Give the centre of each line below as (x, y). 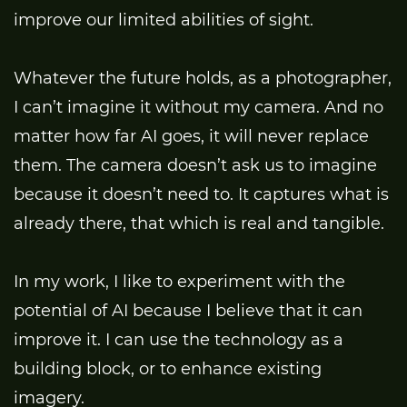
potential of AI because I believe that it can (188, 311)
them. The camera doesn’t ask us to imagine (195, 166)
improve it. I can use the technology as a (179, 340)
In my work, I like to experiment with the (179, 282)
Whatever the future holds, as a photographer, (203, 79)
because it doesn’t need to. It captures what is (201, 195)
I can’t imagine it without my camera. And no (199, 108)
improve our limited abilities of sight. (164, 20)
